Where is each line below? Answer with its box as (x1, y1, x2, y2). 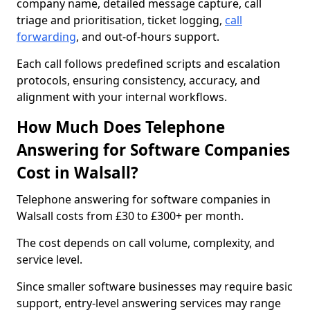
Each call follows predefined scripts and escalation (17, 56, 280, 71)
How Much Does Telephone (17, 116, 225, 138)
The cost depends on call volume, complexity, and (17, 235, 275, 250)
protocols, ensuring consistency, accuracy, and (17, 73, 260, 88)
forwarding (17, 29, 76, 44)
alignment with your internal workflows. (17, 89, 227, 104)
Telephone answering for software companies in (17, 192, 271, 207)
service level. (17, 252, 82, 267)
